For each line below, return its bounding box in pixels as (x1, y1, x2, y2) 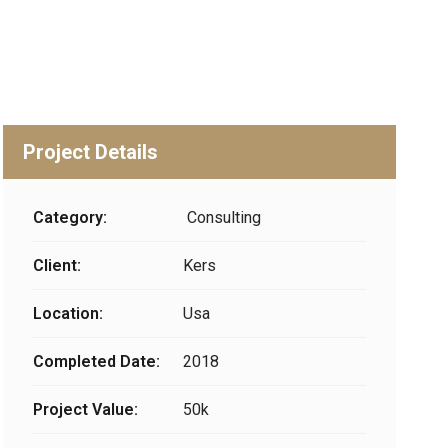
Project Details (22, 140, 158, 164)
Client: (32, 256, 81, 275)
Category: (32, 208, 107, 227)
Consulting (182, 208, 261, 227)
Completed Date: (32, 352, 160, 371)
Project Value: (32, 400, 138, 419)
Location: (32, 304, 103, 323)
